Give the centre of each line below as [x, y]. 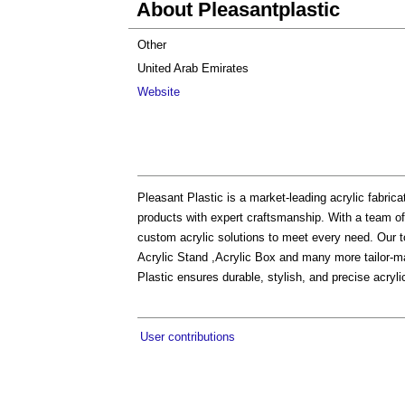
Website [159, 92]
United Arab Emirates [193, 68]
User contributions [188, 337]
